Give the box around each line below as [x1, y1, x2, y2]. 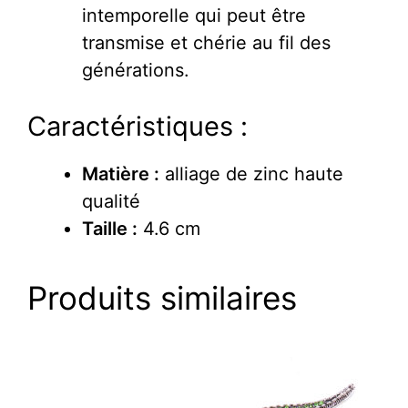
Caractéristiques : [27, 110, 248, 143]
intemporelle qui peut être [82, 5, 306, 27]
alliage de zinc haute [159, 163, 343, 186]
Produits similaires [27, 279, 297, 318]
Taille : [82, 218, 138, 240]
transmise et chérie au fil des [82, 32, 331, 55]
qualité [82, 190, 140, 213]
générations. [82, 59, 189, 82]
